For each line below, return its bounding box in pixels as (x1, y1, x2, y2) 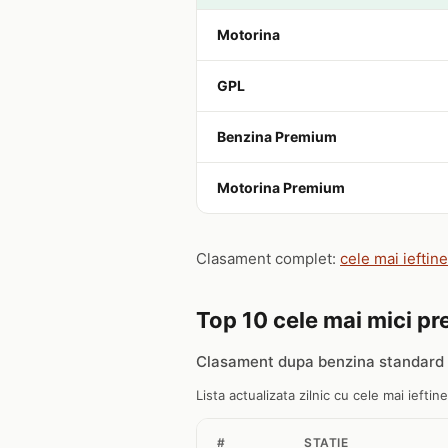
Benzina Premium (217, 128, 337, 145)
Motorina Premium (217, 179, 345, 196)
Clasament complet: (196, 249, 340, 268)
